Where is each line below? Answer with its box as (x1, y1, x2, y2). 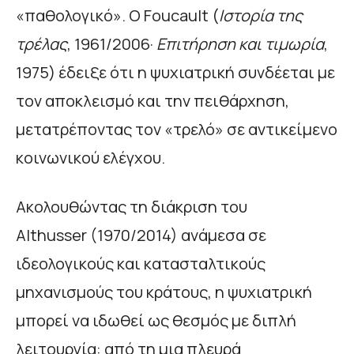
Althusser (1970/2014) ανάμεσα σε (16, 224, 266, 247)
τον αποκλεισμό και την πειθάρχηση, (16, 90, 289, 112)
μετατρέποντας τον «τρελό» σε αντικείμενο (16, 119, 337, 141)
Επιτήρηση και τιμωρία (156, 33, 324, 55)
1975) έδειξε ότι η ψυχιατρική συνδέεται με (16, 62, 335, 84)
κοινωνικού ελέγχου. (16, 147, 165, 169)
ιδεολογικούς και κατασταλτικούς (16, 253, 265, 275)
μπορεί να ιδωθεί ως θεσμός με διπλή (16, 310, 296, 332)
